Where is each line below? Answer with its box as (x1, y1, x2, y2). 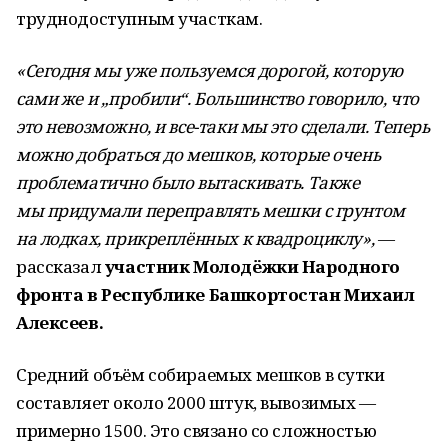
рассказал (16, 255, 105, 278)
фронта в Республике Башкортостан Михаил (16, 283, 415, 306)
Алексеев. (16, 311, 104, 334)
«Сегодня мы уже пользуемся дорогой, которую (16, 59, 403, 82)
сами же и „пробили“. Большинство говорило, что (16, 87, 419, 110)
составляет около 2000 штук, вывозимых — (16, 391, 376, 414)
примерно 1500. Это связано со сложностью (16, 419, 377, 442)
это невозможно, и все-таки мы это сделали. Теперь (16, 115, 430, 138)
